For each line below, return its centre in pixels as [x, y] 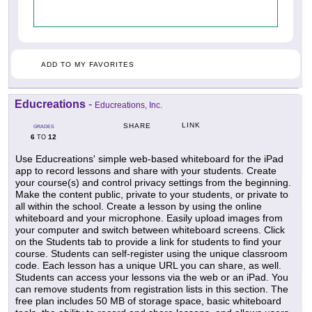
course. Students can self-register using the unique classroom [151, 254]
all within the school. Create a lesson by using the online [139, 206]
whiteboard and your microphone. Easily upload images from [149, 218]
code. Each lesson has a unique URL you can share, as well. [148, 266]
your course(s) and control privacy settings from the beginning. [153, 183]
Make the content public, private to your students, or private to [152, 195]
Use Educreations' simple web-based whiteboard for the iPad [149, 159]
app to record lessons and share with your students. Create [146, 171]
